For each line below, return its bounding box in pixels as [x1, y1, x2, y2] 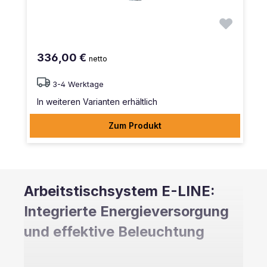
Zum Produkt [108, 120, 162, 131]
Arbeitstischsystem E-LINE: [24, 182, 215, 200]
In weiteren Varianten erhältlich [37, 96, 157, 107]
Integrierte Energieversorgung [24, 202, 229, 220]
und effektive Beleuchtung [24, 222, 204, 240]
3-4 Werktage [52, 79, 104, 89]
